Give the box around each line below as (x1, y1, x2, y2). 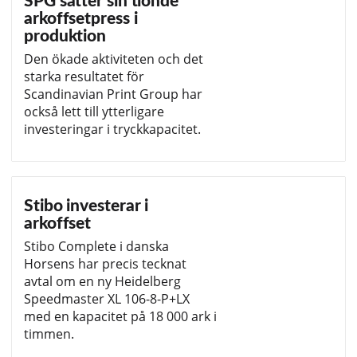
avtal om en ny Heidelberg (24, 272, 181, 290)
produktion (24, 27, 107, 45)
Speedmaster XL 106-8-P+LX (24, 289, 190, 308)
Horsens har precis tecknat (24, 254, 186, 273)
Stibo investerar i (24, 197, 149, 214)
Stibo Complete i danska (24, 237, 169, 255)
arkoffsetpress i (24, 10, 138, 27)
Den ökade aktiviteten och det (24, 49, 203, 68)
